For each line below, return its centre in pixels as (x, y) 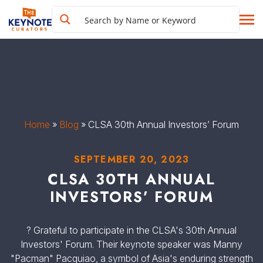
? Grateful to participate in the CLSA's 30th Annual (131, 230)
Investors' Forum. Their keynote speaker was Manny (131, 244)
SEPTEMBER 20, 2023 (131, 159)
